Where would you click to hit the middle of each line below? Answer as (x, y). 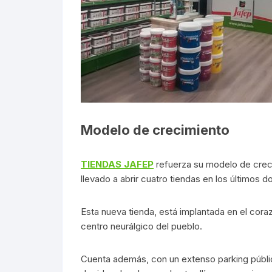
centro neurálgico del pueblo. (141, 226)
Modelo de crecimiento (155, 130)
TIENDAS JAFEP (117, 164)
